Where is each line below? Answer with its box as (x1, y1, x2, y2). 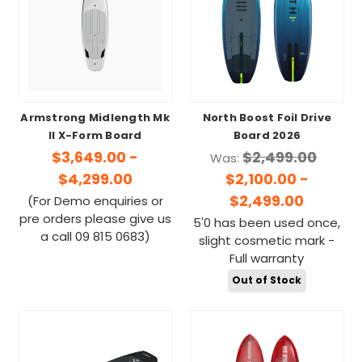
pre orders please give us (19, 210, 171, 231)
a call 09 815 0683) (40, 228, 150, 249)
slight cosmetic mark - (199, 232, 335, 253)
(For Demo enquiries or (27, 192, 163, 213)
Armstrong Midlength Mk (20, 109, 170, 128)
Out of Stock (232, 272, 302, 289)
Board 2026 (233, 127, 301, 145)
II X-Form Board (48, 127, 142, 145)
